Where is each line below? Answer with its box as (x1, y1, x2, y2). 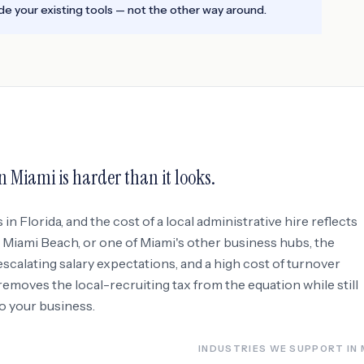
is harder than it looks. (55, 165, 215, 190)
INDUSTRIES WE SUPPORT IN (198, 343, 362, 354)
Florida (19, 213, 61, 229)
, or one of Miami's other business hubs (78, 234, 310, 250)
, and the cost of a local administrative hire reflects (61, 213, 357, 229)
